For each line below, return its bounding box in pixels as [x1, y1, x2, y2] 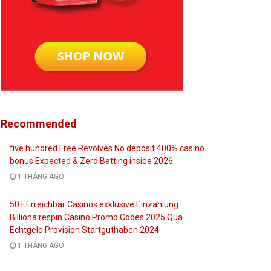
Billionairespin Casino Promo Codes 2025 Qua [10, 212, 183, 222]
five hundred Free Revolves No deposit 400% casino [10, 143, 204, 153]
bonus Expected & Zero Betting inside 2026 [10, 155, 173, 166]
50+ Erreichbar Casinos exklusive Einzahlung [10, 199, 178, 209]
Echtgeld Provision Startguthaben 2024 [10, 224, 159, 235]
